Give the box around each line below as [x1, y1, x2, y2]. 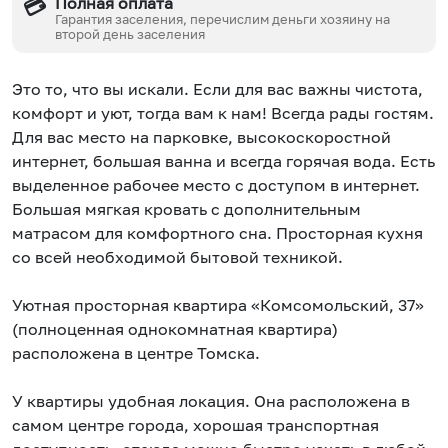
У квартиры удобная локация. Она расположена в [12, 391, 410, 412]
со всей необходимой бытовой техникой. [12, 247, 343, 268]
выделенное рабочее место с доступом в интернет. [12, 175, 420, 196]
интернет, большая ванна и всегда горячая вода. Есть [12, 151, 435, 172]
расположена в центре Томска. [12, 343, 260, 364]
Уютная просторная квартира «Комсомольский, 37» [12, 295, 424, 316]
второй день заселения [55, 25, 206, 42]
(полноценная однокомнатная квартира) [12, 319, 338, 340]
